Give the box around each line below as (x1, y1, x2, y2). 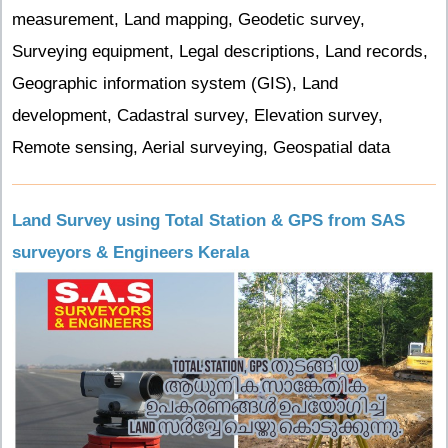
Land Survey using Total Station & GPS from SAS (12, 211, 405, 230)
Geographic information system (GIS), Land (12, 74, 338, 94)
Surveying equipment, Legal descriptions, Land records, (12, 42, 428, 62)
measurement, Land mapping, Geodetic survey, (12, 10, 365, 30)
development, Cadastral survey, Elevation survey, (12, 106, 383, 126)
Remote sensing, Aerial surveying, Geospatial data (12, 138, 390, 158)
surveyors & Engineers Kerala (12, 243, 249, 262)
